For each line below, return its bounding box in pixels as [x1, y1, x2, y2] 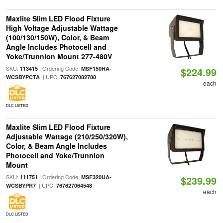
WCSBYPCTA [5, 73, 40, 81]
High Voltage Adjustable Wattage [5, 23, 118, 33]
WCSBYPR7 [5, 182, 36, 189]
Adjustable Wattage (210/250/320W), [5, 131, 128, 141]
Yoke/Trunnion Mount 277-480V [5, 51, 112, 61]
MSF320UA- [81, 173, 111, 181]
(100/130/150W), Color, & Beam [5, 32, 109, 42]
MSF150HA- [81, 65, 111, 72]
